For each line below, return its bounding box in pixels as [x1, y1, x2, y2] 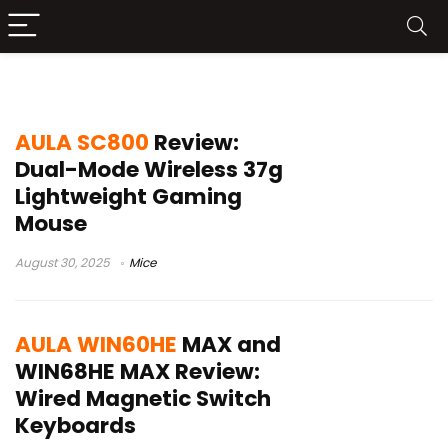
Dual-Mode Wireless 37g [15, 154, 283, 185]
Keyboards [15, 409, 136, 441]
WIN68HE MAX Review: [15, 355, 260, 387]
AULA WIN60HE [15, 328, 177, 360]
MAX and [177, 328, 281, 360]
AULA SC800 [15, 127, 149, 158]
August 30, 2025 [15, 254, 110, 271]
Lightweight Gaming [15, 181, 242, 212]
